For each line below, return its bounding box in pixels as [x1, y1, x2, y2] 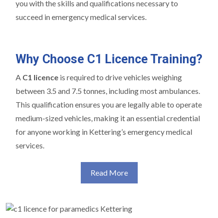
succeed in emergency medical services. [16, 12, 146, 21]
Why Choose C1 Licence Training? [16, 52, 202, 66]
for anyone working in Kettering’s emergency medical [16, 127, 192, 136]
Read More [90, 168, 128, 177]
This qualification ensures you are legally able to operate [16, 100, 202, 109]
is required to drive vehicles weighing [58, 73, 182, 82]
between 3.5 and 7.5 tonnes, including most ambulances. [16, 86, 200, 95]
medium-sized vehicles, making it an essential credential [16, 113, 200, 123]
